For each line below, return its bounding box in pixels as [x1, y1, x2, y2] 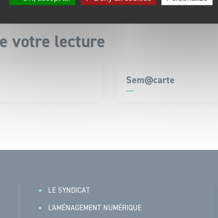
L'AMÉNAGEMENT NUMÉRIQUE [48, 203, 142, 213]
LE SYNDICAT [48, 185, 90, 195]
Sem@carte [126, 73, 175, 86]
